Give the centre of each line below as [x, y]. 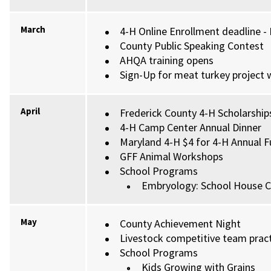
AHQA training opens [167, 60]
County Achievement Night [181, 224]
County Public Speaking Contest [192, 46]
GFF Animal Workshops [172, 156]
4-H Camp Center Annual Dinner [191, 127]
